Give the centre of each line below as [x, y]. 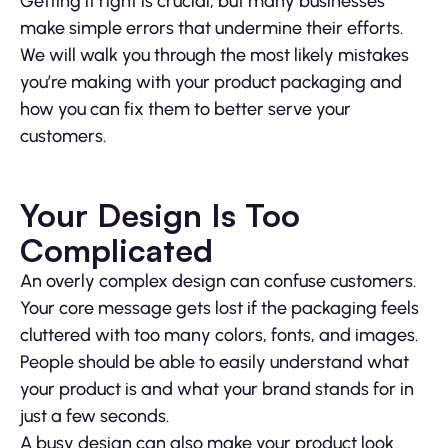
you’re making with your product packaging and [211, 82]
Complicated [116, 250]
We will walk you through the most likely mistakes [214, 55]
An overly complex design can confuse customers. [218, 281]
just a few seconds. [94, 416]
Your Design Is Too [160, 215]
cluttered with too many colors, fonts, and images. [219, 335]
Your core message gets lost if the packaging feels [219, 308]
